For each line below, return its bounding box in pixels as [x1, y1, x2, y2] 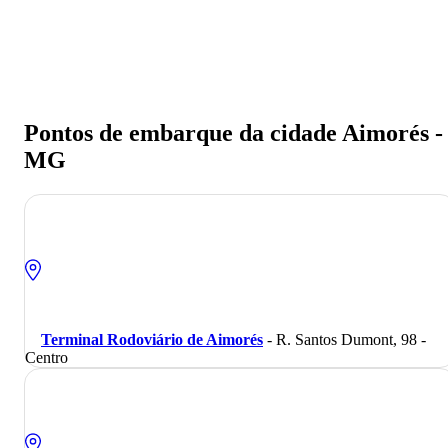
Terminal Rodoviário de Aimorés [41, 330, 263, 348]
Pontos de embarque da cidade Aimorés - [24, 119, 443, 146]
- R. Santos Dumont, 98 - [263, 330, 426, 348]
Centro [25, 348, 68, 366]
